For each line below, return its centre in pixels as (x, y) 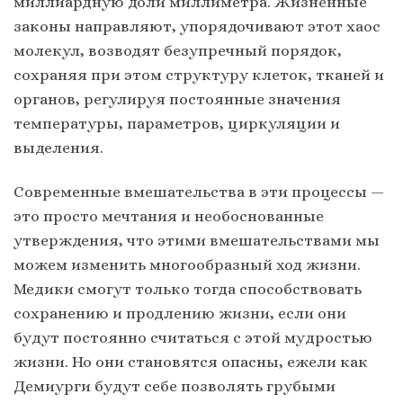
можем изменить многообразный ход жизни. (187, 265)
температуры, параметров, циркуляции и (177, 124)
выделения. (60, 148)
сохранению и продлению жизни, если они (180, 313)
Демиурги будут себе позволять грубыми (175, 386)
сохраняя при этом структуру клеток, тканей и (199, 75)
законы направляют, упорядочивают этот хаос (197, 27)
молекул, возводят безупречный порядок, (178, 51)
